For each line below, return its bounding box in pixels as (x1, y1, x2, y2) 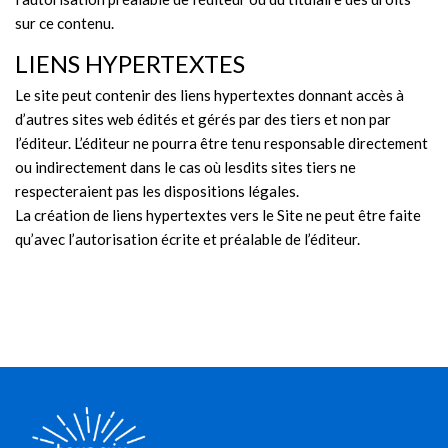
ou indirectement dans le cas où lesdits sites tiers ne (15, 158, 356, 177)
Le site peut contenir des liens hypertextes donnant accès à (15, 86, 404, 105)
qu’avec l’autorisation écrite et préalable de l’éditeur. (15, 230, 360, 249)
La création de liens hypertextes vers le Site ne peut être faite (15, 206, 421, 225)
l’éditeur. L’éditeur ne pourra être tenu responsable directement (15, 134, 428, 153)
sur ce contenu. (15, 14, 114, 33)
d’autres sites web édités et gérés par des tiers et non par (15, 110, 391, 129)
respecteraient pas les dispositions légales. (15, 182, 299, 201)
